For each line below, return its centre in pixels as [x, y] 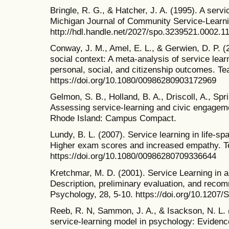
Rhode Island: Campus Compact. [113, 118]
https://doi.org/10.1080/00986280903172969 [133, 81]
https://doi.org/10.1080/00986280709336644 [133, 156]
